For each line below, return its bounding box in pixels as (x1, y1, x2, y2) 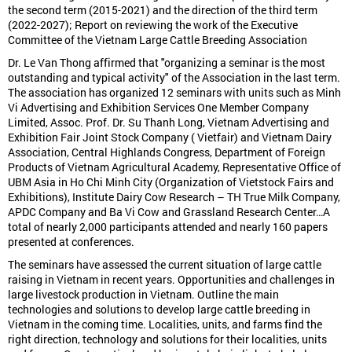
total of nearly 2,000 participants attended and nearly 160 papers (8, 218, 328, 234)
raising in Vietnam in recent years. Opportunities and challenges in (8, 271, 335, 287)
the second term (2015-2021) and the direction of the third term (8, 2, 317, 17)
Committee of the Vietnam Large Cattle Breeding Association (8, 31, 307, 47)
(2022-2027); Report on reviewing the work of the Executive (8, 16, 298, 32)
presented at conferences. (8, 233, 134, 249)
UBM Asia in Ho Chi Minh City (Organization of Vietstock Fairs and (8, 174, 334, 189)
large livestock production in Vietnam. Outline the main (8, 286, 279, 302)
